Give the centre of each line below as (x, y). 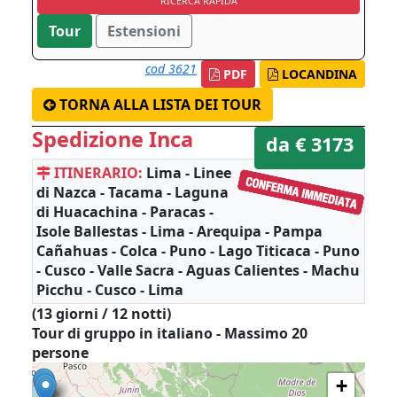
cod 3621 (171, 69)
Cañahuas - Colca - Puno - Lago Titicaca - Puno (198, 251)
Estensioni (144, 31)
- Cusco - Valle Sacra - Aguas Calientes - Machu (198, 270)
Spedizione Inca (113, 139)
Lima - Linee (189, 173)
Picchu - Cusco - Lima (110, 290)
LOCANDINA (319, 74)
